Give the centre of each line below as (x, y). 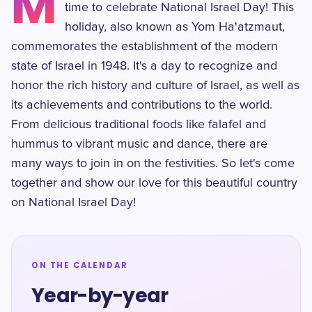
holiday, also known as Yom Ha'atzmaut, (175, 27)
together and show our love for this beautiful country (154, 183)
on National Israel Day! (73, 203)
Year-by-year (100, 296)
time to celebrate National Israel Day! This (180, 8)
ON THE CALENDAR (80, 265)
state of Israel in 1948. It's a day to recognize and (144, 66)
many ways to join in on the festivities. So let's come (153, 164)
